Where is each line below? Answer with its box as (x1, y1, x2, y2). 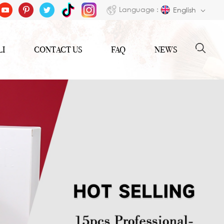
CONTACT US (34, 44, 82, 55)
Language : (119, 4, 158, 13)
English (173, 5, 198, 14)
